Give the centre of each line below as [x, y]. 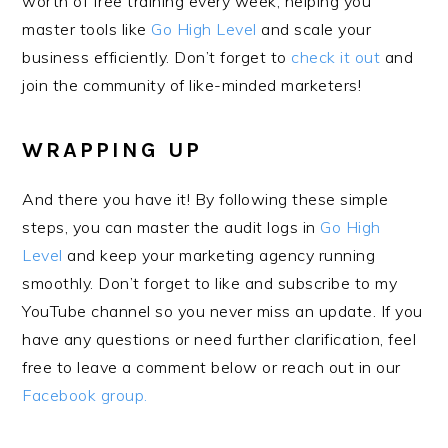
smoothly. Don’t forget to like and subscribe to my [210, 283]
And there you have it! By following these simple [205, 199]
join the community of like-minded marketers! [192, 85]
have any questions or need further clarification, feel [219, 339]
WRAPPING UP [112, 150]
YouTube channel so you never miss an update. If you [222, 311]
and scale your [314, 29]
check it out [333, 57]
